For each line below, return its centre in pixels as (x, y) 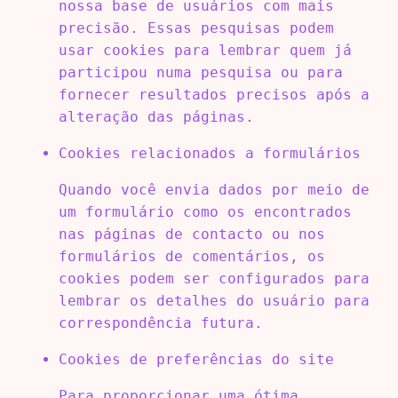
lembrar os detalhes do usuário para (214, 300)
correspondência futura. (160, 322)
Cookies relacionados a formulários (209, 153)
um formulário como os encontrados (205, 211)
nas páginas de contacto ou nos (191, 234)
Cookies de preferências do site (196, 359)
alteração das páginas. (156, 116)
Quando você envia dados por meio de (214, 189)
